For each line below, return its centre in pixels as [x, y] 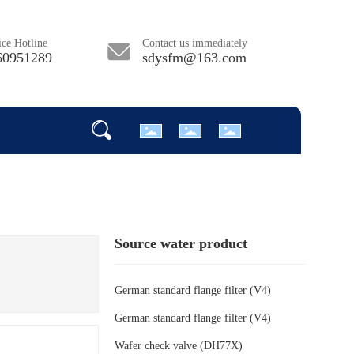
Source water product [181, 243]
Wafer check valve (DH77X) [179, 345]
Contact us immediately [194, 43]
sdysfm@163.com [194, 58]
